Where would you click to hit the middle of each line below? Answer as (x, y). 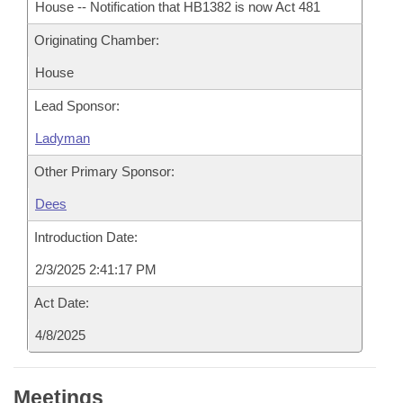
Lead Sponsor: (77, 106)
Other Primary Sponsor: (104, 171)
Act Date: (62, 303)
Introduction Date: (86, 237)
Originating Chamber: (97, 40)
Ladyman (63, 138)
